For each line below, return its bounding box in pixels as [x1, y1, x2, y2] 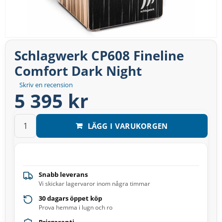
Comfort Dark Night [14, 62, 142, 80]
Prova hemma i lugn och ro [39, 203, 112, 212]
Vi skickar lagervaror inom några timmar [39, 179, 150, 188]
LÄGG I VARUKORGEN [87, 120, 168, 131]
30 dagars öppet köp [39, 194, 102, 203]
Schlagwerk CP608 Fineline [14, 47, 184, 65]
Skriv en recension [19, 80, 73, 90]
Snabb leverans [39, 170, 88, 179]
